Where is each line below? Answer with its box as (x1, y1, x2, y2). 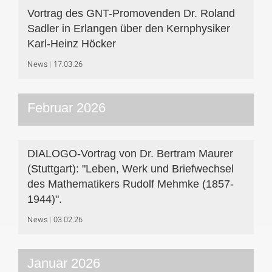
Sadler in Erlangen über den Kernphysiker (27, 22, 230, 35)
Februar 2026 (27, 100, 106, 115)
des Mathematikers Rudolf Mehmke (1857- (27, 178, 234, 190)
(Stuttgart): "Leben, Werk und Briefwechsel (27, 163, 234, 175)
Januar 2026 (27, 256, 100, 271)
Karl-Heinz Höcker (27, 38, 116, 50)
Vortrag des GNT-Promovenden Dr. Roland (27, 7, 235, 19)
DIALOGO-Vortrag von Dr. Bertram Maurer (27, 148, 233, 160)
